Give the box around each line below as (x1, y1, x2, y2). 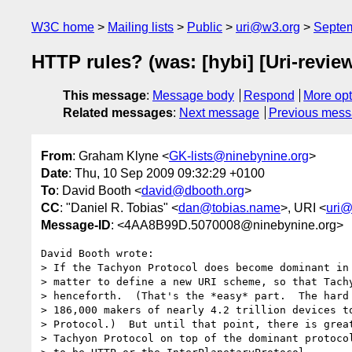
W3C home (31, 20, 94, 34)
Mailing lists (108, 20, 174, 34)
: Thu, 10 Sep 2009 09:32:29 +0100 (68, 166, 265, 180)
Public (187, 20, 222, 34)
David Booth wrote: (41, 247, 154, 259)
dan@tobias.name (178, 200, 280, 214)
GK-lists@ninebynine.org (169, 148, 309, 163)
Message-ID (41, 218, 111, 232)
